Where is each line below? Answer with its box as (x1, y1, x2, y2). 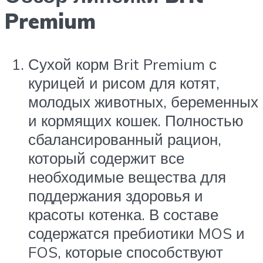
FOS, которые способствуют (28, 242, 223, 261)
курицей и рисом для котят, (28, 73, 220, 92)
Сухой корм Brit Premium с (28, 54, 217, 73)
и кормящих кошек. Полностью (28, 110, 244, 130)
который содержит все (28, 148, 184, 167)
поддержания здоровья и (28, 186, 203, 205)
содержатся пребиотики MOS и (28, 223, 245, 242)
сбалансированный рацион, (28, 129, 221, 149)
